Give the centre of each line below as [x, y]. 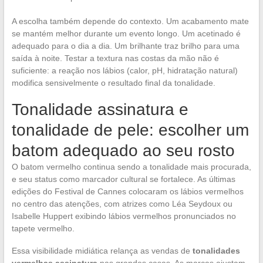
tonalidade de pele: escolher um [130, 130]
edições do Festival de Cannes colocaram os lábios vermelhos [127, 192]
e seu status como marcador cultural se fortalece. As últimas [123, 179]
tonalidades [216, 251]
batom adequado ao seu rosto [123, 151]
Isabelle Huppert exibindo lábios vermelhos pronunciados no [124, 216]
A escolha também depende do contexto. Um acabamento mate [130, 21]
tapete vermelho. [43, 229]
